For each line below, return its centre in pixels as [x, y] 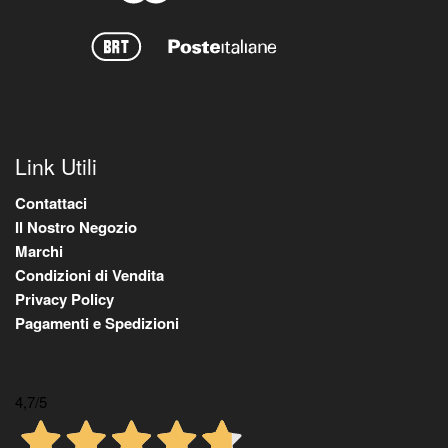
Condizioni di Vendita [89, 274]
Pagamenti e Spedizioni [97, 322]
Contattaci [51, 202]
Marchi [39, 250]
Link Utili [56, 166]
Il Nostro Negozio [76, 226]
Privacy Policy [64, 298]
